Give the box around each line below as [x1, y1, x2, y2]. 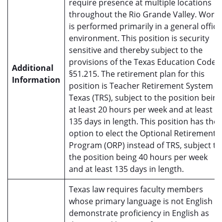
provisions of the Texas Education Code [69, 56, 216, 67]
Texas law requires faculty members [69, 184, 203, 195]
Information [12, 74, 60, 85]
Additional [12, 62, 54, 73]
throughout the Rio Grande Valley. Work [69, 9, 219, 20]
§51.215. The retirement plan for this [69, 68, 205, 79]
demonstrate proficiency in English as [69, 208, 209, 219]
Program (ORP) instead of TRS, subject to [69, 140, 221, 151]
